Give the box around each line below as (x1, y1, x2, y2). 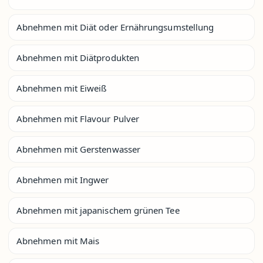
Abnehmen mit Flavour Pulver (16, 112, 140, 124)
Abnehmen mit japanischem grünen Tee (16, 204, 180, 216)
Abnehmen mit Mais (16, 234, 100, 247)
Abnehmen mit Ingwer (16, 173, 109, 186)
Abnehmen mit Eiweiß (16, 82, 107, 94)
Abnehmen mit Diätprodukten (16, 51, 139, 63)
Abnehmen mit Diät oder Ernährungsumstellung (16, 21, 214, 33)
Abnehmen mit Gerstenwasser (16, 143, 140, 155)
